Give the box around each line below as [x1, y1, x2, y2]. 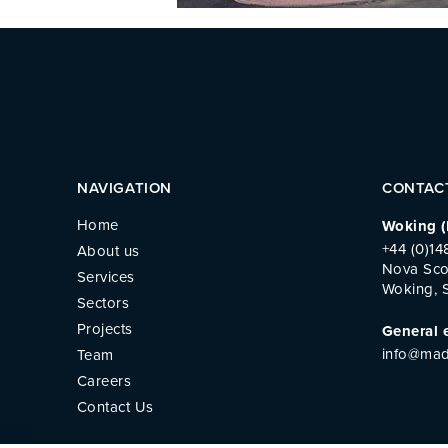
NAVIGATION [77, 178, 172, 197]
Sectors [77, 293, 130, 312]
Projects [77, 319, 133, 338]
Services [77, 267, 135, 286]
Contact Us [77, 397, 154, 416]
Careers [77, 371, 132, 390]
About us [77, 241, 140, 260]
